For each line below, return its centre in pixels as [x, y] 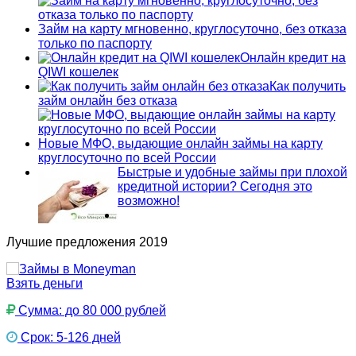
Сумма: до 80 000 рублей [91, 310]
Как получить [308, 86]
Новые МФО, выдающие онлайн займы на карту [180, 143]
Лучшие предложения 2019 [87, 242]
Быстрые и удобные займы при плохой [232, 172]
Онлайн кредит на [293, 57]
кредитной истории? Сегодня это [215, 186]
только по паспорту [95, 43]
